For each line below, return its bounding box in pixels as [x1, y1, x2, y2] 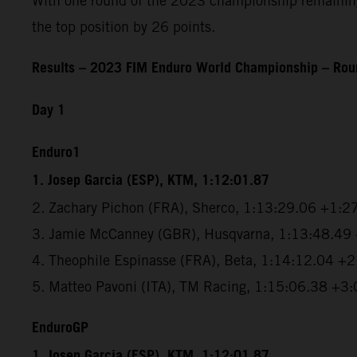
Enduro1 [32, 139, 80, 167]
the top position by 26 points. [32, 18, 215, 35]
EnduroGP [32, 314, 88, 342]
